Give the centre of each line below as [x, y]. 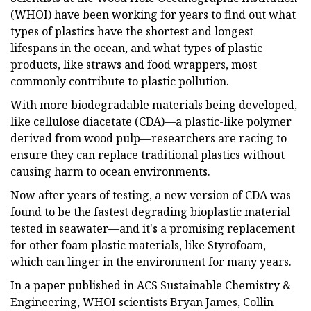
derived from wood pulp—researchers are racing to [149, 138]
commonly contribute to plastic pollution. [120, 81]
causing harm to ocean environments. [110, 171]
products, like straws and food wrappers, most [134, 64]
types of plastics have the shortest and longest [132, 31]
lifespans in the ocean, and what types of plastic [136, 48]
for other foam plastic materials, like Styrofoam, [138, 245]
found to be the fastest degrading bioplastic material [150, 211]
